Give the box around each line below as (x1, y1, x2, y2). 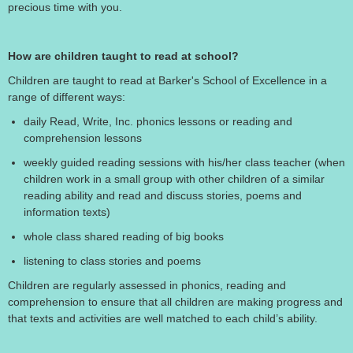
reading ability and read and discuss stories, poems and (24, 189, 302, 202)
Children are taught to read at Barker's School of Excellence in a (8, 74, 327, 87)
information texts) (24, 206, 110, 218)
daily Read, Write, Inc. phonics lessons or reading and (24, 115, 292, 128)
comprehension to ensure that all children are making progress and (8, 295, 343, 308)
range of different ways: (8, 91, 125, 103)
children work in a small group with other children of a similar (24, 173, 325, 185)
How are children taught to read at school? (8, 50, 239, 62)
